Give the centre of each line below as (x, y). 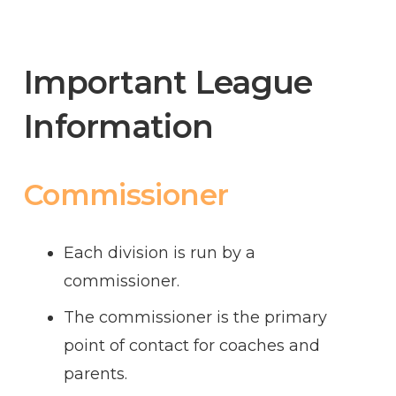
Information (119, 127)
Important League (168, 83)
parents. (95, 373)
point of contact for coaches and (192, 345)
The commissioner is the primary (195, 317)
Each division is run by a (160, 252)
